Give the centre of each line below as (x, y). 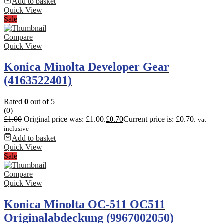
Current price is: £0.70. (160, 119)
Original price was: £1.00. (65, 119)
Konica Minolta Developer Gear (87, 67)
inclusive (16, 129)
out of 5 (42, 102)
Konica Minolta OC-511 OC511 (85, 204)
